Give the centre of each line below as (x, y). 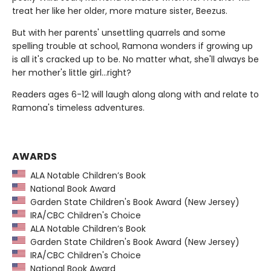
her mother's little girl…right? (72, 72)
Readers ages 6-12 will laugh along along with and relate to (135, 94)
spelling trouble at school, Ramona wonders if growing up (132, 46)
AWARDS (34, 156)
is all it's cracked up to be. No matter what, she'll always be (135, 59)
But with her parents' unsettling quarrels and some (119, 32)
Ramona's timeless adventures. (78, 107)
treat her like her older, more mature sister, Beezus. (120, 11)
